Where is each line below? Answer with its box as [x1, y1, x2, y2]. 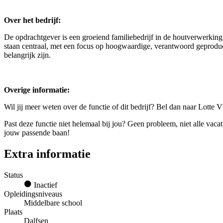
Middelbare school [24, 198, 82, 207]
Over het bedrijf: [4, 16, 61, 25]
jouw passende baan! [4, 128, 70, 137]
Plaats [4, 207, 22, 216]
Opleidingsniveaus [4, 189, 62, 198]
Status [4, 170, 23, 179]
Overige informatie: [4, 86, 70, 95]
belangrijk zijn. [4, 51, 51, 60]
